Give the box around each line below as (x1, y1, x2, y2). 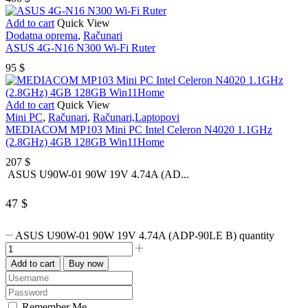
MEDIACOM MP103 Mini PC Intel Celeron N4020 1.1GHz (5, 124, 272, 136)
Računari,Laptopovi (93, 111, 179, 124)
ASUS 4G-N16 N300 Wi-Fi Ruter (5, 42, 155, 54)
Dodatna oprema (5, 30, 78, 42)
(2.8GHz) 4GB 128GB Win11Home (5, 136, 164, 148)
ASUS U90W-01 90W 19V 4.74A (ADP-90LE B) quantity (15, 229, 275, 241)
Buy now (69, 258, 103, 269)
